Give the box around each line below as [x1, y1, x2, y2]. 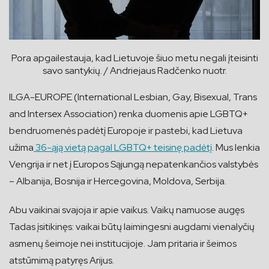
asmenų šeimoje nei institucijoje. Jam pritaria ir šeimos [9, 237, 237, 250]
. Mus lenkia [212, 141, 260, 154]
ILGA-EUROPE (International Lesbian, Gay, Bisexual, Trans [9, 90, 257, 103]
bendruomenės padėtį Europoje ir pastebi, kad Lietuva [9, 124, 243, 137]
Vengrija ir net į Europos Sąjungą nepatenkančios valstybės [9, 157, 258, 171]
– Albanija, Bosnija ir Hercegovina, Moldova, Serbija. [9, 174, 226, 187]
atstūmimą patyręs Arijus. [9, 253, 114, 267]
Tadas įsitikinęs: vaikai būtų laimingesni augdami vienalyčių [9, 220, 255, 233]
